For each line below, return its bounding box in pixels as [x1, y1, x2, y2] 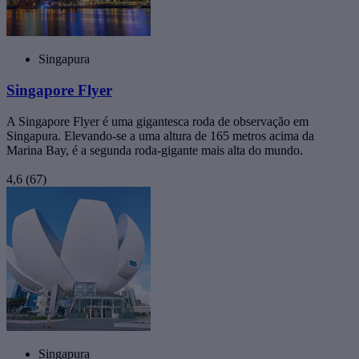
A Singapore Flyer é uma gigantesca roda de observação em [6, 114, 309, 128]
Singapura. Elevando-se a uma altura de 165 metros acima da [6, 128, 314, 143]
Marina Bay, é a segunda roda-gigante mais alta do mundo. [6, 143, 303, 157]
